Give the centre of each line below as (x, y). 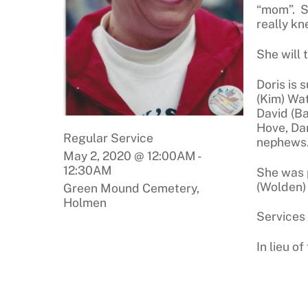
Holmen (85, 203)
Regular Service (108, 137)
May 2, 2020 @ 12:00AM (130, 156)
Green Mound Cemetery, (131, 188)
